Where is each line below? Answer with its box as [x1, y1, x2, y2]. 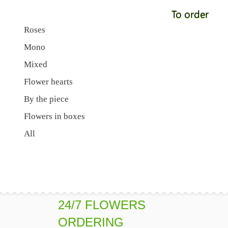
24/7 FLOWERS [58, 198, 146, 212]
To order [171, 7, 209, 20]
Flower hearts [24, 77, 73, 87]
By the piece [24, 94, 69, 104]
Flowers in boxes [24, 111, 85, 121]
